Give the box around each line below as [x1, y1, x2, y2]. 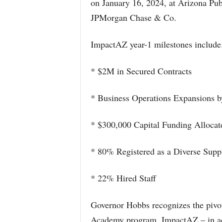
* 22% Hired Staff [90, 172, 156, 184]
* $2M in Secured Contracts [90, 65, 192, 77]
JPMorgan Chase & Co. [90, 11, 176, 23]
